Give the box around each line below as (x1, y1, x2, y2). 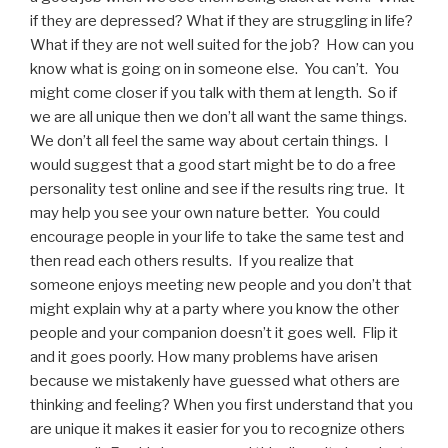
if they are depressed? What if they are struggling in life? (30, 11, 413, 30)
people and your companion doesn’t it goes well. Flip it (30, 323, 398, 342)
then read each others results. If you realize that (30, 251, 354, 270)
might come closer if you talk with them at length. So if (30, 83, 397, 102)
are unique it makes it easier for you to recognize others (30, 419, 405, 438)
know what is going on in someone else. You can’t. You (30, 59, 399, 78)
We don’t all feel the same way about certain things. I (30, 131, 389, 150)
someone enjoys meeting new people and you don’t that (30, 275, 412, 294)
